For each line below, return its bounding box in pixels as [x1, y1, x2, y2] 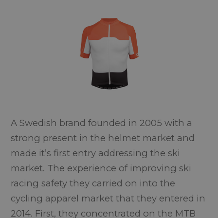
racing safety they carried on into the [11, 178, 176, 189]
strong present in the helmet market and [11, 132, 195, 144]
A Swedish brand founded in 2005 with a [11, 117, 193, 128]
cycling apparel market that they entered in [11, 193, 206, 204]
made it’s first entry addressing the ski [11, 147, 181, 159]
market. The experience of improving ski [11, 163, 192, 174]
